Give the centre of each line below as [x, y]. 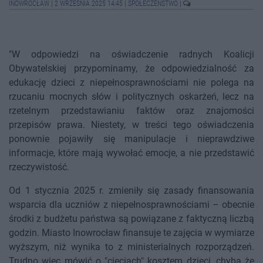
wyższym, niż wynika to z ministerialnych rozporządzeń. [131, 247]
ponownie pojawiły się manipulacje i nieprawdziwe [131, 139]
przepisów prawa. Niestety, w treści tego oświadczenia [131, 125]
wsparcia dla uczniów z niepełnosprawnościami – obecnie [131, 205]
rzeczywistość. [39, 167]
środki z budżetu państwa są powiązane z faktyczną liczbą [131, 219]
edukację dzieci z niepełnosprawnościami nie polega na [131, 83]
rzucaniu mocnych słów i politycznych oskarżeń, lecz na [131, 97]
